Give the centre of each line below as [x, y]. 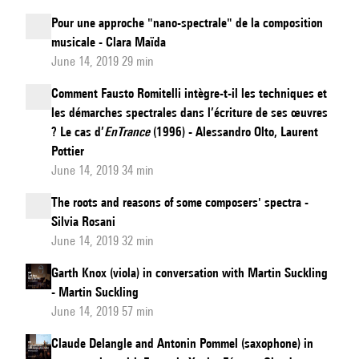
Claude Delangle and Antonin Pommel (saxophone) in [182, 343]
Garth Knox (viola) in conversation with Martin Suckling [190, 273]
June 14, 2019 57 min [103, 311]
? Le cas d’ [78, 132]
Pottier [68, 151]
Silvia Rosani [83, 222]
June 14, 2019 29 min [103, 61]
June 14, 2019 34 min [103, 170]
